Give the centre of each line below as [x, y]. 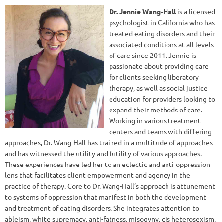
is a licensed [195, 12]
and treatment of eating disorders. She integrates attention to [102, 208]
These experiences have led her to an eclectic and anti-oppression [108, 164]
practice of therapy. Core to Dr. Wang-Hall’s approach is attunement [110, 186]
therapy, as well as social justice [158, 88]
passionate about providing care [159, 66]
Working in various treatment [155, 121]
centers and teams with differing [160, 132]
